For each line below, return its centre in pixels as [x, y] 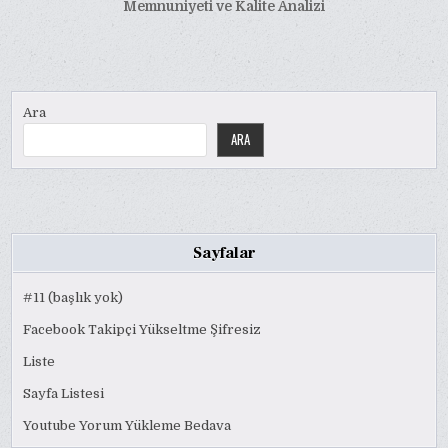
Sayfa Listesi [64, 393]
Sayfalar [224, 252]
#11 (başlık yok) [73, 297]
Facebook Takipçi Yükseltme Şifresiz [142, 329]
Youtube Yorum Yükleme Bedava [127, 425]
